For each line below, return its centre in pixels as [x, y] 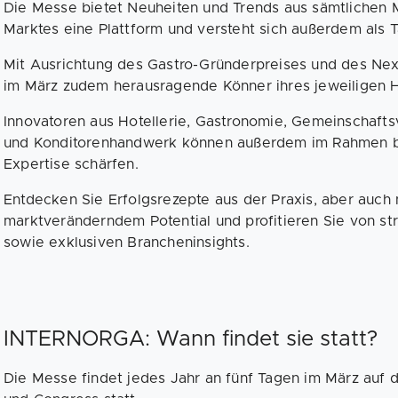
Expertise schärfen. [71, 164]
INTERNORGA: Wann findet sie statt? [191, 339]
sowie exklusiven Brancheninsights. [127, 243]
